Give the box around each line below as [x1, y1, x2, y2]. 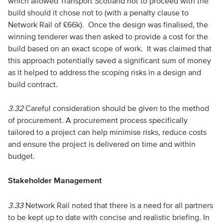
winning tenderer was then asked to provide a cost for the [7, 32, 208, 41]
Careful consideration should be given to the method [25, 104, 209, 112]
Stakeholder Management [7, 176, 102, 185]
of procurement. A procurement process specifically [7, 115, 188, 124]
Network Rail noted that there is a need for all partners [25, 201, 213, 210]
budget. [7, 151, 37, 160]
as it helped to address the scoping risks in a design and [7, 68, 201, 77]
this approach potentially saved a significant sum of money [7, 56, 213, 65]
